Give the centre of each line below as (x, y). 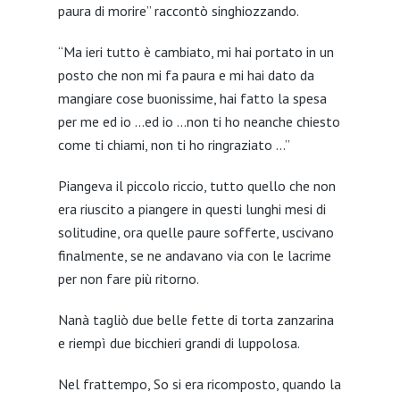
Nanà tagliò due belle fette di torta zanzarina (196, 320)
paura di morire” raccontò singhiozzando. (178, 11)
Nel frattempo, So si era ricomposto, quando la (199, 384)
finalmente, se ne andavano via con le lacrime (194, 255)
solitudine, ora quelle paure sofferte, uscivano (196, 232)
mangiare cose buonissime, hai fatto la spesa (192, 98)
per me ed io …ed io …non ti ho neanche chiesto (199, 121)
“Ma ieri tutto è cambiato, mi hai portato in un (196, 52)
